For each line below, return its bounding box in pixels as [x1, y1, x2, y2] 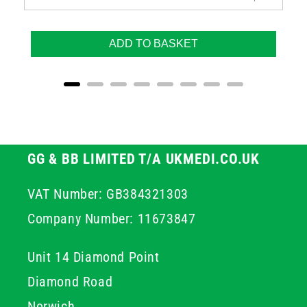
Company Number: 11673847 [27, 210, 196, 227]
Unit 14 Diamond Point [27, 249, 160, 265]
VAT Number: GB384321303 [27, 186, 188, 202]
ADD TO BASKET [109, 38, 198, 49]
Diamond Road [27, 273, 113, 290]
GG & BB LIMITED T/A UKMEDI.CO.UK [27, 151, 260, 167]
